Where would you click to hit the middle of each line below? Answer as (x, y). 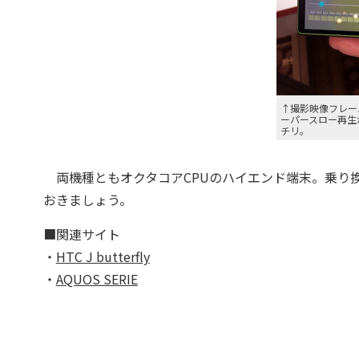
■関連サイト (81, 234)
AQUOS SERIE (97, 279)
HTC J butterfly (103, 256)
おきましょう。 (87, 200)
